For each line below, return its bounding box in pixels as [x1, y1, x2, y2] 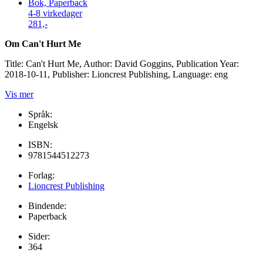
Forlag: [28, 170, 55, 180]
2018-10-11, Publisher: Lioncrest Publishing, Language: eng [5, 69, 228, 79]
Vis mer [5, 89, 33, 99]
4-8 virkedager [28, 8, 82, 18]
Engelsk [28, 119, 58, 130]
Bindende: [28, 200, 66, 211]
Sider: [28, 231, 50, 241]
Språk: [28, 109, 52, 119]
